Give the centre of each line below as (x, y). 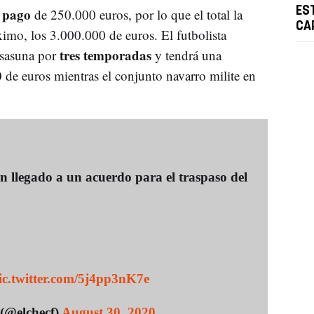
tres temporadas (103, 55)
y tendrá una (186, 55)
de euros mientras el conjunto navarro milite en (130, 75)
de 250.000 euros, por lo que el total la (138, 14)
